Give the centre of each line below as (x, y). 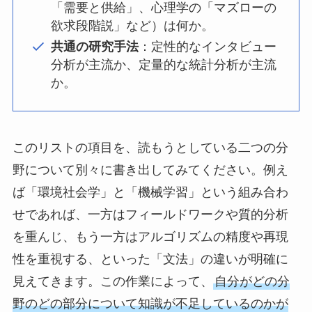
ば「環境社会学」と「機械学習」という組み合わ (150, 193)
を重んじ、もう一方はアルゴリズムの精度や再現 (150, 237)
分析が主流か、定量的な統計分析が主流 (163, 65)
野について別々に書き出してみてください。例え (150, 170)
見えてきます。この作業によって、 (112, 282)
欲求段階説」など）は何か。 (132, 25)
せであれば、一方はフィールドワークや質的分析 (150, 215)
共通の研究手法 (94, 47)
